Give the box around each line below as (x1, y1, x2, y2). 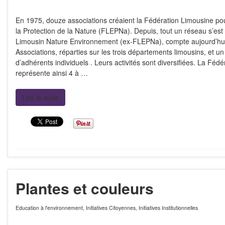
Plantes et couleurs (16, 177, 154, 199)
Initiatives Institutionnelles (139, 204, 198, 211)
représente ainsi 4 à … (16, 68, 88, 78)
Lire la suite (22, 92, 59, 102)
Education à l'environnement (16, 204, 83, 211)
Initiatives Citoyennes (86, 204, 136, 211)
